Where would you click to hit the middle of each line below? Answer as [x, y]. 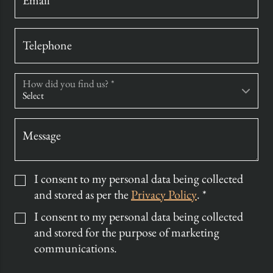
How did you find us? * [69, 84]
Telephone [47, 45]
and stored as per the [83, 195]
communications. [76, 248]
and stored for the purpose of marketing [127, 232]
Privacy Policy [164, 195]
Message [42, 136]
